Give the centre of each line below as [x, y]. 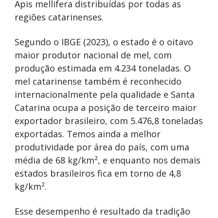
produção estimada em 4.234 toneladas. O [103, 68]
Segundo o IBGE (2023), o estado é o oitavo [104, 42]
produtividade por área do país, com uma [102, 147]
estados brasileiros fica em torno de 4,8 [98, 173]
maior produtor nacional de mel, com [93, 55]
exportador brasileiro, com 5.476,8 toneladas [109, 120]
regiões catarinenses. [59, 17]
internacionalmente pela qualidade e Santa [105, 94]
